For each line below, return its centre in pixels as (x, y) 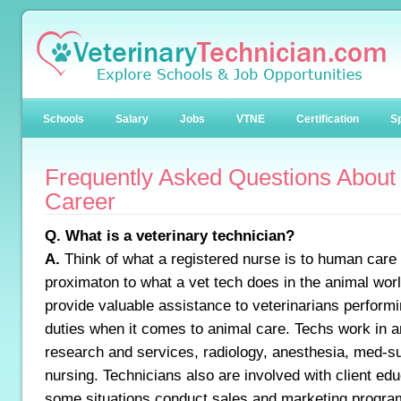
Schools (64, 119)
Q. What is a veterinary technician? (170, 235)
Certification (328, 119)
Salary (132, 119)
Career (80, 201)
